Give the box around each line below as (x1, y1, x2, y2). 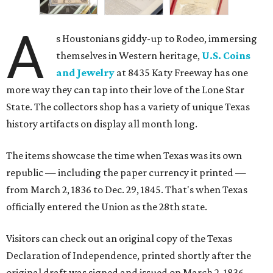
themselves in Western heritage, (56, 49, 202, 62)
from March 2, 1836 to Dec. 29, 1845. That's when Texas (6, 183, 247, 196)
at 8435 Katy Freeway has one (115, 66, 249, 79)
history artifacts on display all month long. (6, 118, 197, 130)
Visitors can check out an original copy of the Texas (6, 232, 232, 245)
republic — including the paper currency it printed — (6, 166, 246, 179)
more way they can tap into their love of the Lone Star (6, 83, 244, 96)
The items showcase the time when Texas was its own (6, 149, 242, 162)
